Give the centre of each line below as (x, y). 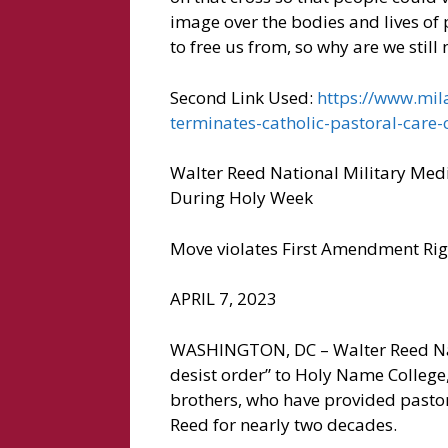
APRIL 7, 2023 (223, 299)
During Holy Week (241, 198)
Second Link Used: (243, 97)
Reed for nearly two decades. (283, 424)
